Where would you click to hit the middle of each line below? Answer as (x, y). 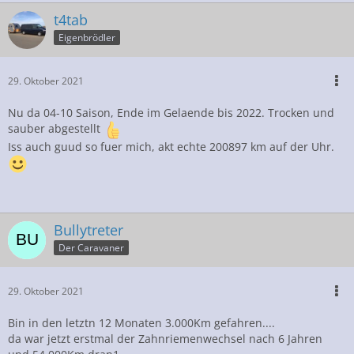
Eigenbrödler (87, 38)
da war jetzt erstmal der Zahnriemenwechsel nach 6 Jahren (165, 338)
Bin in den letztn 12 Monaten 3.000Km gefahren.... (141, 322)
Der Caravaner (91, 248)
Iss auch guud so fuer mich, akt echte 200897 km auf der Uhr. (171, 146)
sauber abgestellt (56, 128)
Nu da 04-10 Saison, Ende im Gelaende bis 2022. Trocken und (171, 112)
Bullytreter (88, 230)
